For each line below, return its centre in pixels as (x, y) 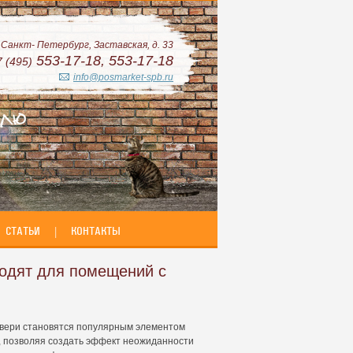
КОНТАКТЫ (96, 231)
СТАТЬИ (23, 231)
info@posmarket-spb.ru (123, 77)
